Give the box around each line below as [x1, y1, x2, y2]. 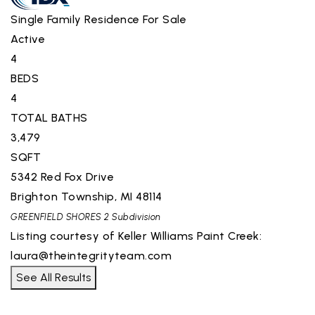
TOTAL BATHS [11, 110, 88, 124]
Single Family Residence [11, 12, 140, 26]
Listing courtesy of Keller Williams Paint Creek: [11, 229, 262, 243]
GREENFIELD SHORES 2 [11, 211, 110, 222]
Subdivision [109, 211, 161, 222]
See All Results [16, 270, 91, 284]
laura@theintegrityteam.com [11, 248, 172, 262]
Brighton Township [11, 189, 115, 203]
